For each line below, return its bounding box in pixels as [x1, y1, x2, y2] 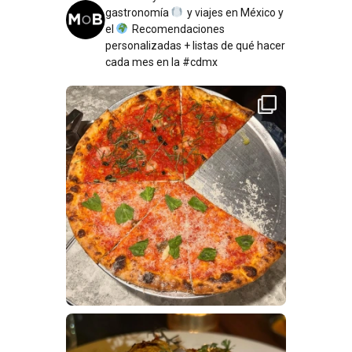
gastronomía [105, 5, 171, 19]
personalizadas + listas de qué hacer [105, 38, 285, 52]
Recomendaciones [130, 22, 225, 35]
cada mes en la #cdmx [105, 55, 218, 68]
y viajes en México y [185, 5, 284, 19]
